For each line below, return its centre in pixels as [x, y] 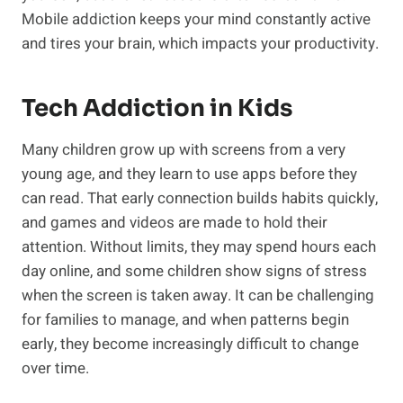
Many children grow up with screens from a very [184, 150]
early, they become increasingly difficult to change [190, 345]
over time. [55, 369]
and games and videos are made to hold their [175, 223]
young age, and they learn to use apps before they [189, 175]
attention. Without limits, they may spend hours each [199, 247]
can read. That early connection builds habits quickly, [200, 199]
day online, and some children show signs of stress [194, 272]
